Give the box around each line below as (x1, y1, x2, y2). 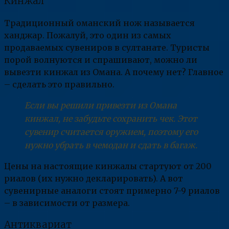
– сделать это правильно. (4, 79, 114, 90)
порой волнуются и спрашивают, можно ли (4, 55, 197, 65)
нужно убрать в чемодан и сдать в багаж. (25, 140, 197, 151)
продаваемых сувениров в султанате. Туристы (4, 42, 210, 53)
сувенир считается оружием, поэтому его (25, 127, 198, 138)
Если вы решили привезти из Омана (25, 100, 177, 111)
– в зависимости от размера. (4, 198, 130, 209)
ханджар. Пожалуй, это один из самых (4, 30, 171, 41)
